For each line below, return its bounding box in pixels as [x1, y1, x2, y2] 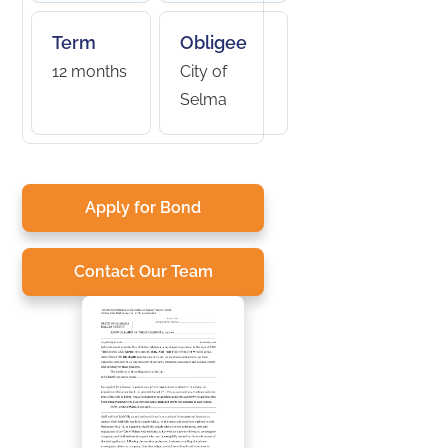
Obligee [180, 32, 248, 53]
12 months [52, 62, 128, 81]
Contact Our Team [73, 262, 213, 281]
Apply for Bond [85, 198, 202, 217]
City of [180, 62, 228, 81]
